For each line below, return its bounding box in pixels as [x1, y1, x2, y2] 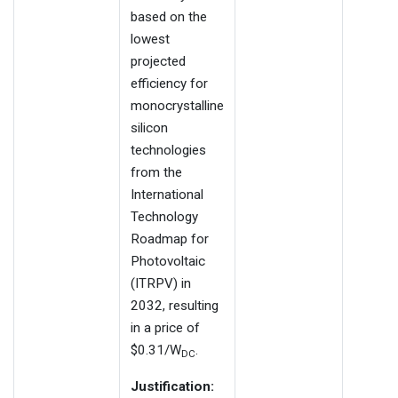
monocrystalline [131, 98, 224, 115]
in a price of [131, 320, 200, 337]
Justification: [131, 378, 214, 395]
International [131, 187, 203, 203]
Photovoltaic [131, 253, 205, 270]
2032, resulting [131, 298, 219, 314]
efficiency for [131, 76, 208, 92]
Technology [131, 209, 198, 226]
